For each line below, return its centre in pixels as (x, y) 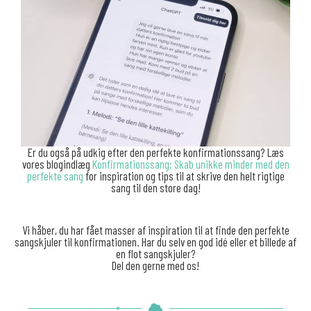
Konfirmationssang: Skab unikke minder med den (191, 164)
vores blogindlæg (57, 164)
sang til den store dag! (155, 188)
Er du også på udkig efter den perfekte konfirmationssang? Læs (155, 152)
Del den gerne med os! (155, 265)
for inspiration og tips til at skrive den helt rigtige (184, 176)
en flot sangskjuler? (155, 253)
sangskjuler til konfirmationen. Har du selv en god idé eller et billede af (155, 241)
